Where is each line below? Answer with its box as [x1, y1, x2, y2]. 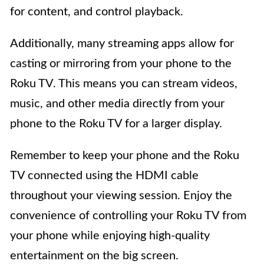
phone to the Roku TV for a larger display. [10, 118, 222, 130]
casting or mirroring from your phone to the [10, 58, 232, 70]
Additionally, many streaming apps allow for [10, 38, 234, 50]
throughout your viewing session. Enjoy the [10, 190, 232, 202]
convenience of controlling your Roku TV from [10, 210, 246, 222]
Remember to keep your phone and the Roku [10, 150, 239, 162]
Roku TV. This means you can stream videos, [10, 78, 237, 90]
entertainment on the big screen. [10, 250, 179, 262]
